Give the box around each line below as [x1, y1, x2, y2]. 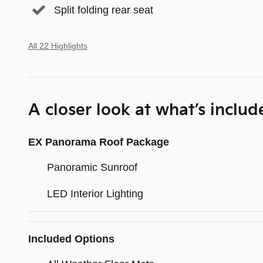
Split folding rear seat [54, 4, 153, 16]
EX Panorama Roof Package [28, 136, 169, 148]
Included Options [28, 232, 114, 245]
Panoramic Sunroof [47, 161, 137, 173]
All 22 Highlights [28, 41, 87, 50]
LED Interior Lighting [47, 187, 143, 200]
